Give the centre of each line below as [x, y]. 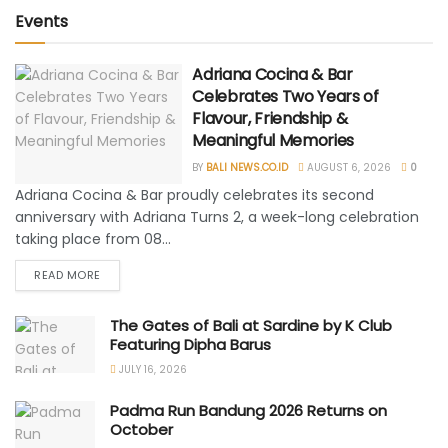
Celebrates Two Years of [285, 97]
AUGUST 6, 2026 [348, 168]
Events [41, 22]
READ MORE [67, 275]
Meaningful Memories [273, 141]
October [141, 430]
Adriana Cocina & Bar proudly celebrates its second [194, 195]
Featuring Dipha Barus [190, 345]
